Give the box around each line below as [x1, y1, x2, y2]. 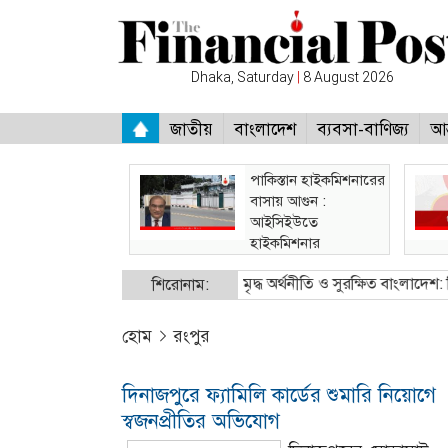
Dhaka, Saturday [191, 68, 298, 85]
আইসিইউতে [250, 213, 318, 231]
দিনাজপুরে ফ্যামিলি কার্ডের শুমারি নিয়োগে [122, 383, 436, 408]
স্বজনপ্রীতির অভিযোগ [122, 409, 280, 434]
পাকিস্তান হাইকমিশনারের [250, 171, 385, 189]
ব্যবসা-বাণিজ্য [317, 119, 409, 140]
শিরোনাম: [152, 275, 209, 295]
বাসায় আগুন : [250, 192, 326, 210]
